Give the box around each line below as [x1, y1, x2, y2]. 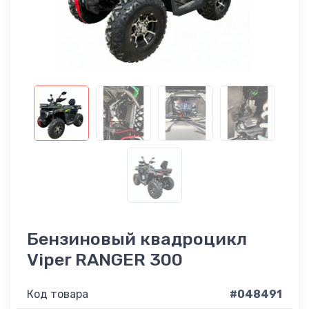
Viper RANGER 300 [27, 249, 183, 270]
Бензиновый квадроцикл [27, 228, 247, 250]
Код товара [27, 288, 88, 301]
